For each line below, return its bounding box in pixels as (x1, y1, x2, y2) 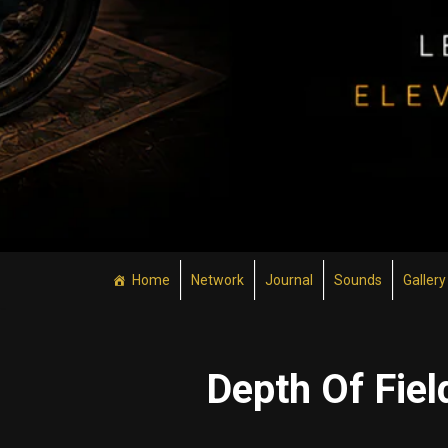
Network (191, 272, 244, 288)
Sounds (334, 272, 382, 288)
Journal (265, 272, 313, 288)
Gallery (403, 272, 446, 288)
